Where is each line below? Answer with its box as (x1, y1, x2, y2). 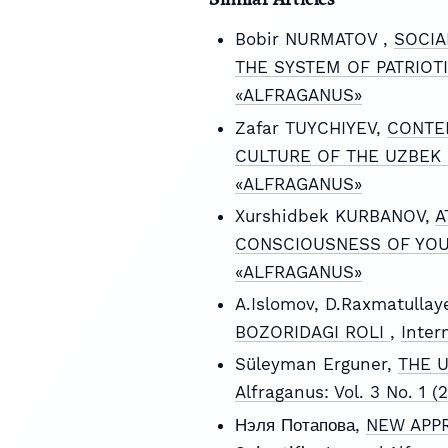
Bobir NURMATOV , (234, 29, 394, 50)
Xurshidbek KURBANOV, (234, 205, 435, 226)
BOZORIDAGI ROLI (234, 322, 390, 343)
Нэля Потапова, (234, 414, 366, 435)
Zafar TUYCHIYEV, (234, 117, 387, 138)
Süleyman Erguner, (234, 354, 398, 375)
